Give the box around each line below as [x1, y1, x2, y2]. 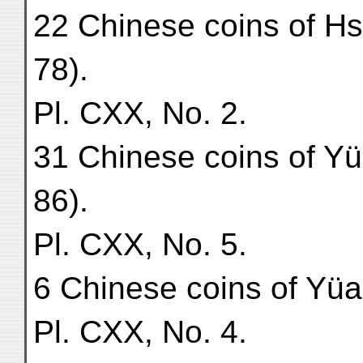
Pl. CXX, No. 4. [33, 314, 247, 349]
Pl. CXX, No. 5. [33, 227, 247, 262]
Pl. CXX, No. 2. [33, 96, 247, 130]
